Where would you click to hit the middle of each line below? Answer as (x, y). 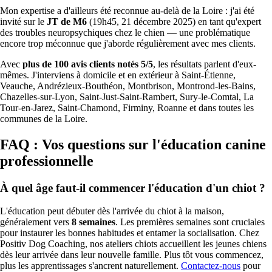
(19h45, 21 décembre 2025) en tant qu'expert (174, 21)
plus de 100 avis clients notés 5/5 (88, 64)
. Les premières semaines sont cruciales (190, 222)
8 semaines (93, 222)
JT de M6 (67, 21)
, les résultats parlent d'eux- (205, 64)
